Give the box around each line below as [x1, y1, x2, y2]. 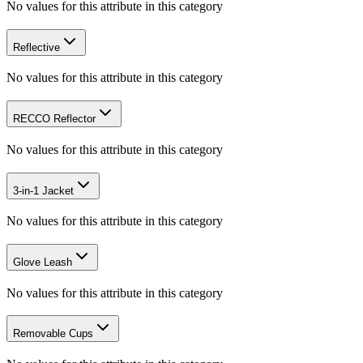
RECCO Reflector [13, 113, 96, 126]
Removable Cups [13, 327, 93, 340]
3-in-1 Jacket [13, 184, 74, 197]
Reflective [13, 41, 60, 53]
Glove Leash [13, 255, 72, 268]
